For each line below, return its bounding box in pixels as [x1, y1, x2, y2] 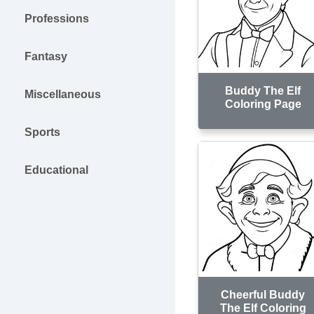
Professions [25, 13, 89, 25]
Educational [25, 164, 88, 176]
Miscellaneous [25, 88, 101, 100]
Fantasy [25, 50, 67, 62]
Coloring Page [224, 97, 301, 110]
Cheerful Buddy [221, 288, 306, 301]
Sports [25, 126, 60, 138]
